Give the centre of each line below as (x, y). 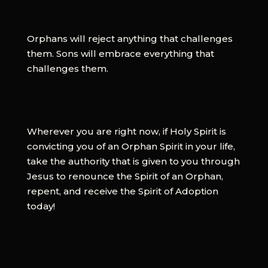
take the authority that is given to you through (133, 161)
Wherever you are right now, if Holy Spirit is (126, 131)
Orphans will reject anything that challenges (130, 38)
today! (41, 206)
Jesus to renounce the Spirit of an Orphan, (125, 176)
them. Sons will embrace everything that (120, 53)
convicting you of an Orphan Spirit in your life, (131, 146)
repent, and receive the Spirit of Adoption (122, 191)
